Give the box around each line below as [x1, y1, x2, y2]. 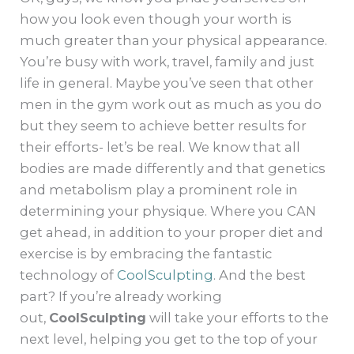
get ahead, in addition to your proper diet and [20, 224, 324, 240]
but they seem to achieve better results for [20, 117, 307, 134]
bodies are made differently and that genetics [20, 160, 326, 176]
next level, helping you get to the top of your [20, 330, 318, 347]
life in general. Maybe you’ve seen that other [20, 74, 314, 91]
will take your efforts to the [146, 309, 330, 326]
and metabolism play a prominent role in [20, 181, 299, 198]
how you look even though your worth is [20, 10, 292, 27]
